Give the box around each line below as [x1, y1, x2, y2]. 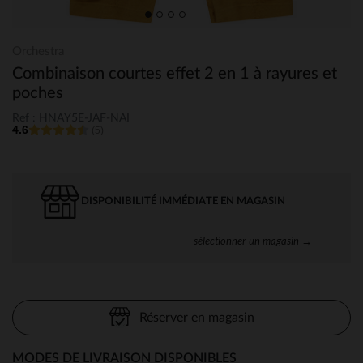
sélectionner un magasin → [194, 233, 312, 247]
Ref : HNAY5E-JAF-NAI [12, 112, 130, 124]
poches [12, 85, 63, 101]
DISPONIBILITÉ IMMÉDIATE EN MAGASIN [81, 195, 285, 207]
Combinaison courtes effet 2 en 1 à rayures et [12, 66, 337, 82]
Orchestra [12, 45, 64, 58]
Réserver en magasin [139, 310, 254, 324]
